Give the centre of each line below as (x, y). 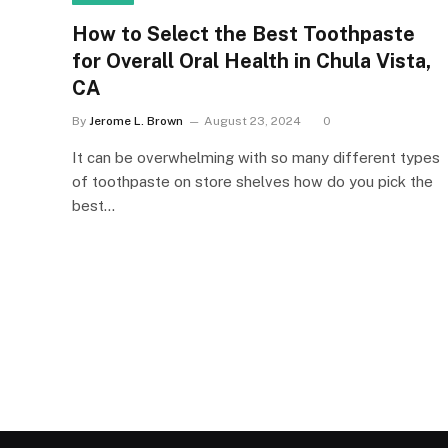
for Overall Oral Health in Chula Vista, (251, 60)
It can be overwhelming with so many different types (256, 157)
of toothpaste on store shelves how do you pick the (252, 181)
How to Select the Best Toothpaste (243, 33)
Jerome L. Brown (136, 120)
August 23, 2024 (252, 120)
